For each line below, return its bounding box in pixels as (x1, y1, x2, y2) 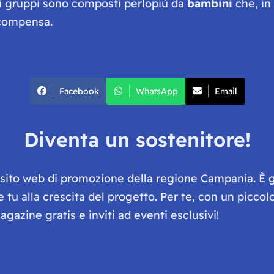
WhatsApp (135, 85, 178, 97)
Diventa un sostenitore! (23, 127, 251, 152)
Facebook (59, 85, 99, 97)
